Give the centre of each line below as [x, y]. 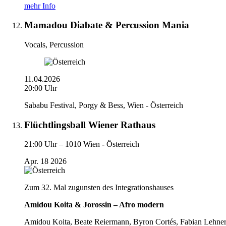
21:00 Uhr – [44, 144]
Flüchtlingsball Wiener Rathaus [90, 125]
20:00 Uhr [41, 88]
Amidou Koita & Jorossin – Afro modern [94, 205]
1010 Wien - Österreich [102, 144]
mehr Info [40, 6]
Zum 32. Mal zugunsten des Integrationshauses [99, 188]
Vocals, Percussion [54, 44]
